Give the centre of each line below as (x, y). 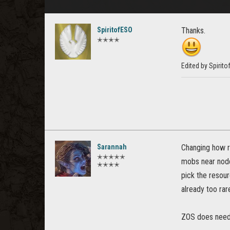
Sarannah (112, 147)
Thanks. (193, 31)
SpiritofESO (115, 30)
